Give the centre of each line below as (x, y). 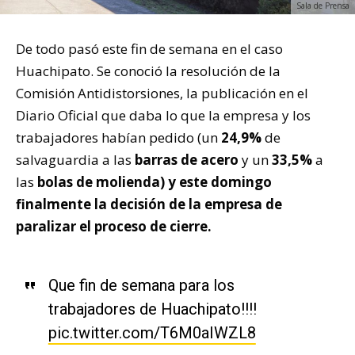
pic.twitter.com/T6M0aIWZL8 (152, 333)
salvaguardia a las (75, 160)
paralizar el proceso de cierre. (114, 227)
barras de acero (187, 160)
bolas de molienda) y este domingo (155, 182)
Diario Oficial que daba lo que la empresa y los (163, 116)
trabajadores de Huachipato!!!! (152, 309)
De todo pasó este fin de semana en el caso (149, 49)
